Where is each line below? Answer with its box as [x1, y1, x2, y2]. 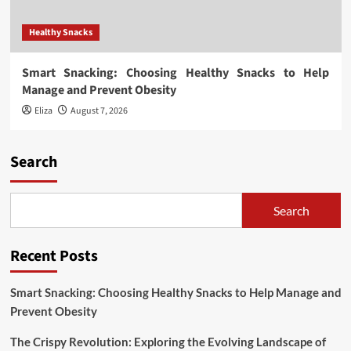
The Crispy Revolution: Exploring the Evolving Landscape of [9, 335, 326, 349]
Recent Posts [9, 245, 98, 267]
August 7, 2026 [70, 104, 128, 118]
